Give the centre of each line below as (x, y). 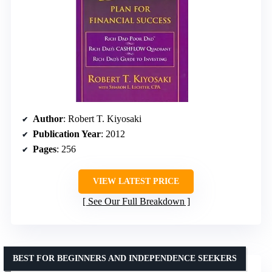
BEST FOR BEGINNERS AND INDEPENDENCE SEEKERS (125, 258)
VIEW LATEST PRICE (136, 181)
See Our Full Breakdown (136, 201)
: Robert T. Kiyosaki (102, 118)
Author (48, 118)
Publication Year (67, 134)
